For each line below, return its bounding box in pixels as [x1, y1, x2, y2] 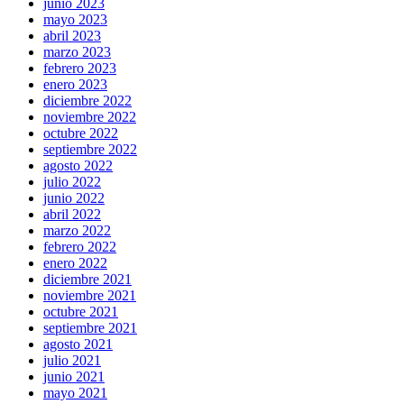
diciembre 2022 [43, 93, 132, 109]
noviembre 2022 [43, 109, 136, 125]
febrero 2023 [43, 60, 116, 77]
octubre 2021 [43, 304, 118, 320]
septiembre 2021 [43, 320, 137, 336]
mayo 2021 [43, 385, 107, 401]
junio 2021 [43, 369, 105, 385]
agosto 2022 [43, 158, 113, 174]
